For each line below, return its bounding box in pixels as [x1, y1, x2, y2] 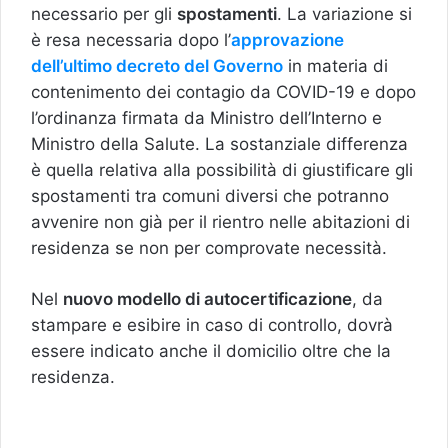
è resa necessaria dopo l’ [31, 30, 231, 51]
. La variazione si [277, 4, 412, 25]
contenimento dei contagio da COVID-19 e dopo [31, 82, 416, 103]
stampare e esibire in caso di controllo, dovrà [31, 315, 393, 336]
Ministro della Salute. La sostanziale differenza [31, 134, 408, 155]
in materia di [283, 56, 388, 77]
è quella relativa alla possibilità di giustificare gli [31, 160, 413, 181]
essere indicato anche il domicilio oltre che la [31, 341, 391, 362]
